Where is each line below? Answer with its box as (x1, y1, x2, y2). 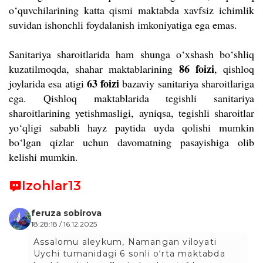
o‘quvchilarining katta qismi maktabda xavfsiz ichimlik (9, 2, 254, 17)
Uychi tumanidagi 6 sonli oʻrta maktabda (33, 248, 225, 259)
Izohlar (22, 177, 68, 194)
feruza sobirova (31, 207, 102, 218)
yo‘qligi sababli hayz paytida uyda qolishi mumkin (9, 120, 254, 134)
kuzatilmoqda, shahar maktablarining (9, 61, 179, 76)
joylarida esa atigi (9, 76, 87, 90)
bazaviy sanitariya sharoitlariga (122, 76, 255, 90)
